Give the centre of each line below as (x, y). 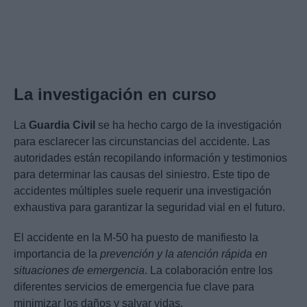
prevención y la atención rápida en (184, 254)
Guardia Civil (62, 125)
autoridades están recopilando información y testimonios (150, 158)
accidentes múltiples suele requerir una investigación (143, 191)
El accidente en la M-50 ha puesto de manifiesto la (136, 238)
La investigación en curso (115, 95)
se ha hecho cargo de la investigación (188, 125)
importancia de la (57, 254)
